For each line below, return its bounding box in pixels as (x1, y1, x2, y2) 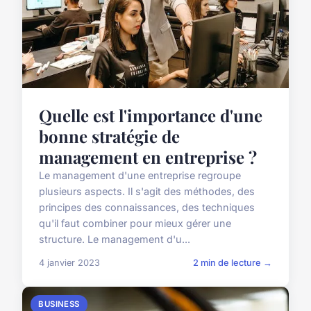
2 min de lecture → (193, 258, 272, 269)
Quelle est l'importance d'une (39, 104, 262, 127)
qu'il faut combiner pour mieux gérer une (39, 217, 231, 230)
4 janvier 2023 (39, 258, 100, 269)
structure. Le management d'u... (39, 233, 190, 246)
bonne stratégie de (39, 125, 180, 148)
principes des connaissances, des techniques (39, 201, 255, 214)
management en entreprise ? (39, 146, 257, 169)
